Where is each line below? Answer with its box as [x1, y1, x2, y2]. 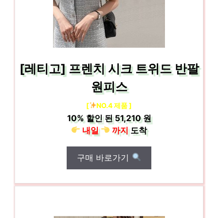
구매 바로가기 [77, 152, 132, 163]
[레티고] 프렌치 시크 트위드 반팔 [19, 61, 199, 76]
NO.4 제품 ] [96, 101, 132, 109]
